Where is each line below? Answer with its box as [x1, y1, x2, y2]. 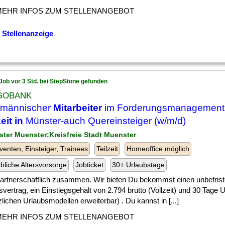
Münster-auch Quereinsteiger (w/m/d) [23, 116, 186, 126]
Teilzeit [96, 145, 118, 153]
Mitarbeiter [53, 102, 102, 113]
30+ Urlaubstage [112, 161, 165, 169]
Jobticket [75, 161, 103, 169]
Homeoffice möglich [127, 145, 189, 153]
